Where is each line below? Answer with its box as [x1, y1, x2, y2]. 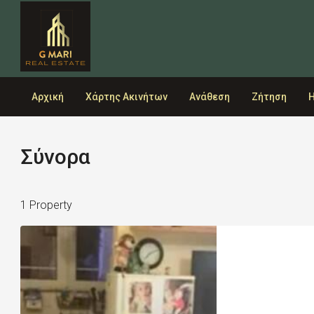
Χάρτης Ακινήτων [86, 91, 168, 102]
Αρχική [32, 91, 64, 102]
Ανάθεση [189, 91, 230, 102]
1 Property [20, 198, 72, 212]
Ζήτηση [252, 91, 287, 102]
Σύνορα [20, 144, 90, 169]
